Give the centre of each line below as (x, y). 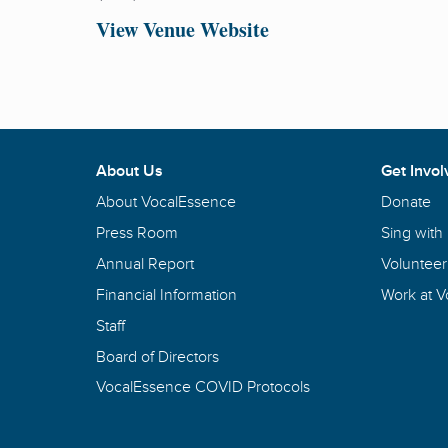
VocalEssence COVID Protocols (203, 387)
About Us (129, 171)
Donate (406, 202)
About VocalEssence (166, 202)
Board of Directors (157, 356)
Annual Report (145, 263)
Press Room (137, 232)
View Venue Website (182, 30)
